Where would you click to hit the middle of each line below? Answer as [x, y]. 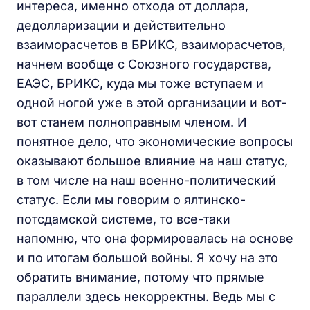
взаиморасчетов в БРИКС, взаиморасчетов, [151, 45]
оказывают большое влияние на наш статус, [152, 161]
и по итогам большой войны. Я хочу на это [147, 258]
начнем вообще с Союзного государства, [144, 64]
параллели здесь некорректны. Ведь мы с [146, 297]
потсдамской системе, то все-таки [124, 219]
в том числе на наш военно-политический [146, 181]
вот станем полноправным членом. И [132, 122]
